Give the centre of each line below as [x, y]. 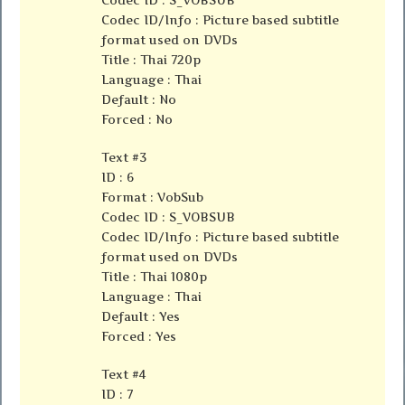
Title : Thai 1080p [155, 277]
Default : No [139, 100]
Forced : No [137, 120]
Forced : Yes [139, 337]
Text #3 [124, 158]
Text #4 [124, 375]
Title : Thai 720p [151, 60]
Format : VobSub [153, 198]
